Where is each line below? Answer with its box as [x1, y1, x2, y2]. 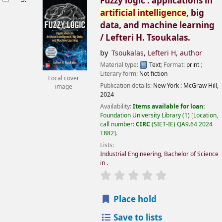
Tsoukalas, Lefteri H [111, 48, 176, 59]
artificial [100, 7, 135, 20]
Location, [193, 111, 218, 120]
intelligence [137, 7, 186, 20]
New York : [153, 81, 183, 90]
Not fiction [139, 69, 167, 78]
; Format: [161, 60, 186, 69]
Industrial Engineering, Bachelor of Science [100, 149, 219, 159]
